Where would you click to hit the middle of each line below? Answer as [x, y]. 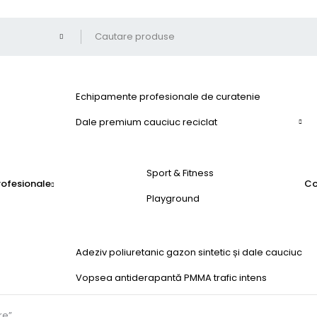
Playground [173, 198]
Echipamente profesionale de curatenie [168, 97]
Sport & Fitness [180, 173]
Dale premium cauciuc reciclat [146, 122]
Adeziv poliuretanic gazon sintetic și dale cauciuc [189, 252]
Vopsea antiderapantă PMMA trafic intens [171, 278]
